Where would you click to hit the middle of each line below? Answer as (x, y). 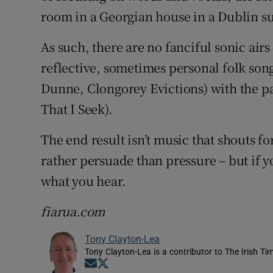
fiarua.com (73, 211)
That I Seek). (77, 109)
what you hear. (83, 181)
